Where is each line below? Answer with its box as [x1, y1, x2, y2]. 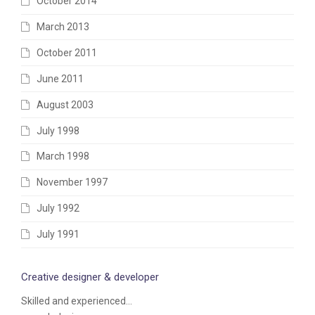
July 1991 [37, 229, 79, 240]
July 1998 [37, 124, 79, 136]
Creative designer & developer [21, 270, 159, 283]
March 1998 [37, 150, 89, 162]
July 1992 [37, 202, 79, 214]
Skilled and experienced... [21, 295, 132, 307]
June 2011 [37, 72, 84, 84]
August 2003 [37, 98, 94, 110]
